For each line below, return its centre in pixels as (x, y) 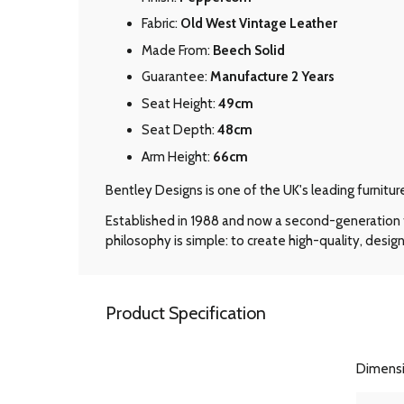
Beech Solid (249, 50)
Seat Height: (180, 103)
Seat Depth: (179, 130)
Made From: (177, 50)
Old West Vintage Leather (259, 24)
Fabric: (161, 24)
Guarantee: (176, 77)
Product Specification (186, 312)
